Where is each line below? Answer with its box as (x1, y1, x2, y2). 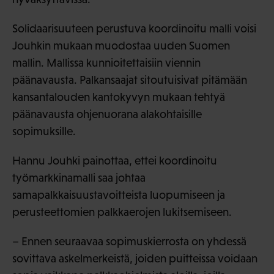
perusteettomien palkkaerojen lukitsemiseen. (12, 205, 232, 218)
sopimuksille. (12, 124, 76, 138)
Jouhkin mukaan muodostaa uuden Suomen (12, 39, 230, 52)
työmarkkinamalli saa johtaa (12, 171, 146, 184)
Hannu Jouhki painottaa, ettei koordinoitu (12, 154, 217, 167)
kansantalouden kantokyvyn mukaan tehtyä (12, 90, 225, 103)
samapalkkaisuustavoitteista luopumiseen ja (12, 188, 225, 201)
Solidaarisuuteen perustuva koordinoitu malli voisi (12, 21, 256, 35)
